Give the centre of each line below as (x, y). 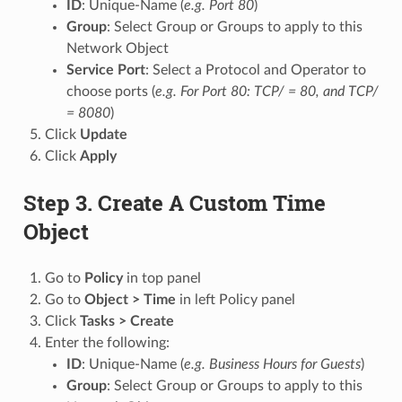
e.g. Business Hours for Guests (272, 364)
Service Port (105, 70)
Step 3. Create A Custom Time (174, 202)
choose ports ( (110, 91)
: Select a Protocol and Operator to (255, 70)
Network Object (117, 48)
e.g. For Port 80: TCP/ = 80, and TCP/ (267, 91)
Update (103, 134)
